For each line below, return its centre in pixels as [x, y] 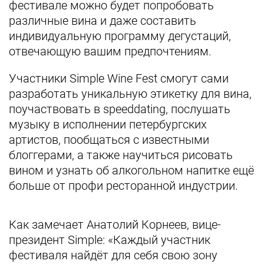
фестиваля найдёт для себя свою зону [113, 255]
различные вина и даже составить [103, 21]
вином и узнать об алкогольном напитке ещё [131, 170]
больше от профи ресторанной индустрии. [123, 186]
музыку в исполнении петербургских [108, 124]
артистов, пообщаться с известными [109, 140]
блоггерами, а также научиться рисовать [121, 155]
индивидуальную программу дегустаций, [120, 36]
